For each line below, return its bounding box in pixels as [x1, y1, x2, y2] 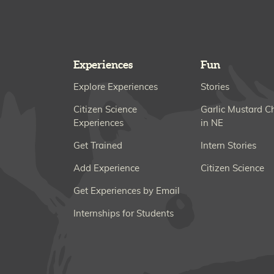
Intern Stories [201, 141, 256, 151]
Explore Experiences [73, 83, 158, 92]
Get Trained [73, 141, 122, 151]
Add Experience [73, 164, 139, 174]
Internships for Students [73, 209, 174, 219]
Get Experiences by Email [73, 187, 180, 196]
